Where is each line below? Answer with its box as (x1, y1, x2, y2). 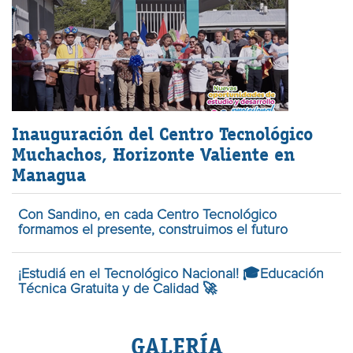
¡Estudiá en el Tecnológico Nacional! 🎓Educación (18, 266, 324, 281)
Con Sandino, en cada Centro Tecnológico (18, 207, 277, 222)
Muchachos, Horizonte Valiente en (12, 141, 295, 166)
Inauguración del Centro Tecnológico (12, 121, 313, 146)
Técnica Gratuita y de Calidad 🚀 (18, 281, 217, 296)
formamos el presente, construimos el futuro (18, 222, 288, 237)
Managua (12, 162, 86, 187)
